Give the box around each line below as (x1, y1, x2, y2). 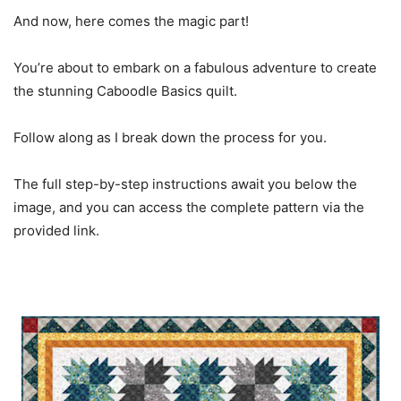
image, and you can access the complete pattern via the (13, 199, 364, 216)
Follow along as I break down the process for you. (13, 129, 327, 146)
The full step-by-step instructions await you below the (13, 175, 357, 192)
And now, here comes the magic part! (13, 13, 249, 30)
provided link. (13, 222, 99, 239)
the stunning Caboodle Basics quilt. (13, 82, 237, 99)
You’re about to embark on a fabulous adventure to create (13, 59, 377, 76)
